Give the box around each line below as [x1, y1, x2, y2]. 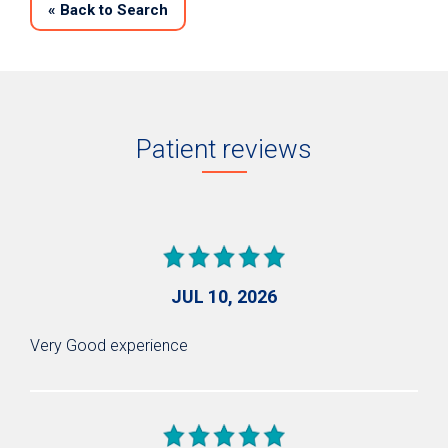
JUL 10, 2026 [171, 285, 277, 307]
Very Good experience [30, 335, 188, 355]
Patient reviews [136, 133, 312, 164]
